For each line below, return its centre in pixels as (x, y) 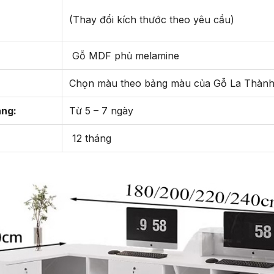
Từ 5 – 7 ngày (101, 111)
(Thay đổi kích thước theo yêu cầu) (151, 20)
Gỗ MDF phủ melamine (124, 56)
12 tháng (90, 139)
